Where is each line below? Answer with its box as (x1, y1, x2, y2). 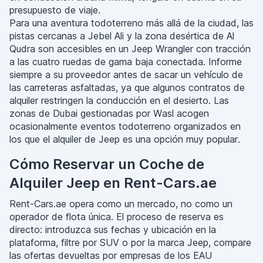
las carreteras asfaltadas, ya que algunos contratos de (9, 82, 245, 93)
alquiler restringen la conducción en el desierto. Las (9, 95, 229, 106)
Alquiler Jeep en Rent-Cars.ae (9, 174, 217, 191)
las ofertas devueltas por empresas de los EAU (9, 249, 212, 261)
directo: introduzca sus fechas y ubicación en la (9, 224, 216, 235)
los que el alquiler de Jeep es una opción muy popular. (9, 133, 240, 145)
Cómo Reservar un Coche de (9, 156, 204, 173)
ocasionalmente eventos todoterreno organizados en (9, 120, 241, 132)
